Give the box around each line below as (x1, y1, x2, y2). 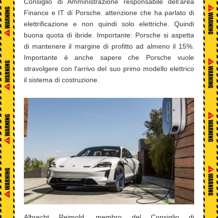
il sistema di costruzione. (24, 76, 99, 84)
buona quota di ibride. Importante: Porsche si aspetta (24, 31, 194, 39)
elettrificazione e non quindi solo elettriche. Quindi (24, 20, 194, 28)
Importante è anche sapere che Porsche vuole (24, 54, 194, 61)
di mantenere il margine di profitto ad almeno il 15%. (24, 42, 194, 50)
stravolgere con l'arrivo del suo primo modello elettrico (24, 65, 194, 73)
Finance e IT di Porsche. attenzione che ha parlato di (24, 9, 194, 17)
